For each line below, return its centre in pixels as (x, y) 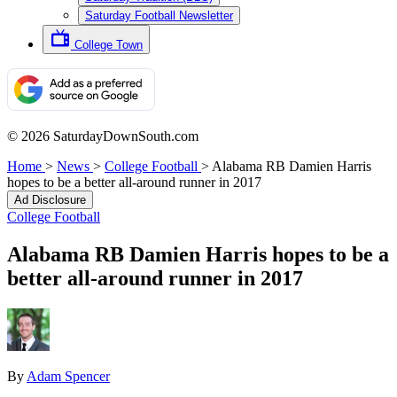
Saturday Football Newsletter (159, 16)
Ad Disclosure (50, 200)
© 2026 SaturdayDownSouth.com (103, 136)
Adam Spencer (68, 376)
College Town (109, 45)
